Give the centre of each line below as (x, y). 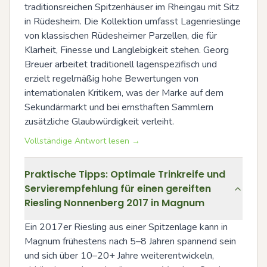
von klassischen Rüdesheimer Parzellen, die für (121, 36)
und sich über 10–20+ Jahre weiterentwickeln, (119, 256)
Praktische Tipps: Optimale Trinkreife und (125, 175)
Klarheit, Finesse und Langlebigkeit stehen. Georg (127, 50)
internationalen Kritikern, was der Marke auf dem (124, 93)
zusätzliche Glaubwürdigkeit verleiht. (99, 122)
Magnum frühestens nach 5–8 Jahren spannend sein (130, 242)
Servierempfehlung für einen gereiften (118, 189)
